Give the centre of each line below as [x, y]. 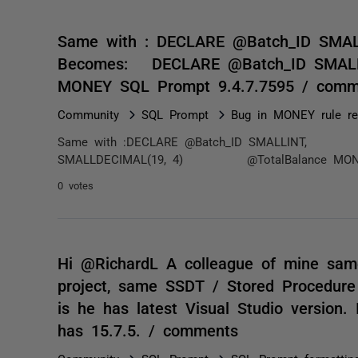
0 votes [76, 185]
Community [88, 114]
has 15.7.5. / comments [148, 329]
